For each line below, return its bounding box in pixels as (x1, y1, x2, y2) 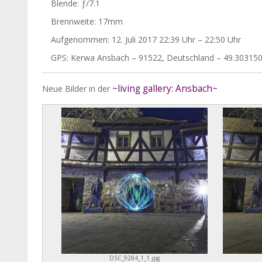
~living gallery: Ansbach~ (112, 82, 218, 95)
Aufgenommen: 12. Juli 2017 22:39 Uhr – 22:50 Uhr (51, 33, 241, 45)
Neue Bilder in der (42, 82, 112, 94)
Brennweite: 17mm (51, 15, 123, 27)
